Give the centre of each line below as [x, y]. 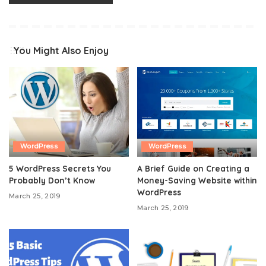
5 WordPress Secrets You [60, 169]
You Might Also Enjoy [61, 50]
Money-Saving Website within [197, 180]
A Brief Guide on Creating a [193, 169]
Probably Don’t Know [52, 180]
